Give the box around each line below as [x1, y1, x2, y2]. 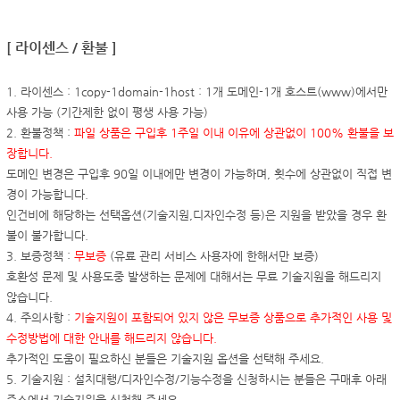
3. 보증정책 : [6, 248, 74, 262]
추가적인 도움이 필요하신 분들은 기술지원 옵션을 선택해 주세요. [6, 351, 324, 365]
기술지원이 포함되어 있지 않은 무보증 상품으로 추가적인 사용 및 [74, 310, 392, 324]
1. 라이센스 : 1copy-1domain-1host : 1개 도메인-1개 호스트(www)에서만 [6, 84, 387, 98]
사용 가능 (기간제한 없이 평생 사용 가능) [6, 104, 208, 119]
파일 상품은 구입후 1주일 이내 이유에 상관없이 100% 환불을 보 [74, 125, 394, 139]
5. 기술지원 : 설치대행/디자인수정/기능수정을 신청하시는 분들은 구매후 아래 [6, 371, 387, 386]
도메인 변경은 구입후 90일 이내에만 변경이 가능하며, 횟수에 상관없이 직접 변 [6, 166, 392, 180]
